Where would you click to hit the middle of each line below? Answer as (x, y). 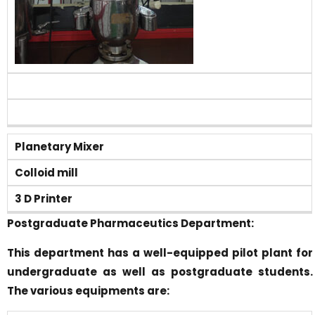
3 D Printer (44, 199)
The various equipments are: (88, 290)
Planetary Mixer (59, 147)
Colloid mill (46, 173)
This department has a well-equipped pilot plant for (160, 252)
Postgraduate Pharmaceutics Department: (130, 223)
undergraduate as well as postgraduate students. (160, 271)
